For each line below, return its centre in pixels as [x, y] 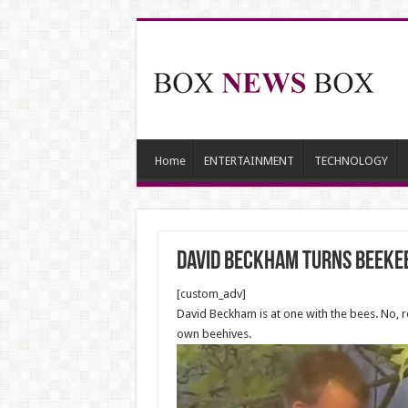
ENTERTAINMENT [249, 161]
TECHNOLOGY [351, 161]
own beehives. [214, 334]
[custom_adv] [211, 294]
